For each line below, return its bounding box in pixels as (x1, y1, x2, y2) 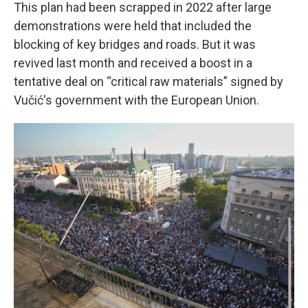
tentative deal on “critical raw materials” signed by (14, 74, 283, 89)
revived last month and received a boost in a (14, 56, 252, 70)
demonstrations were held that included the (14, 19, 252, 33)
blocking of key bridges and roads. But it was (14, 37, 256, 52)
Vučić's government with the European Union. (14, 93, 259, 107)
